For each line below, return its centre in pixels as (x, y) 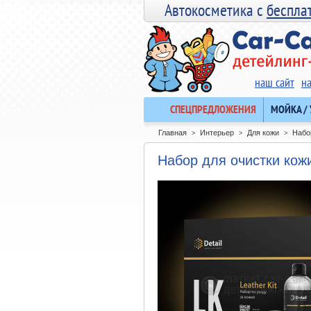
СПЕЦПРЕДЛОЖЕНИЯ (213, 109)
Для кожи (263, 132)
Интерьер (217, 132)
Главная (173, 132)
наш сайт (275, 82)
